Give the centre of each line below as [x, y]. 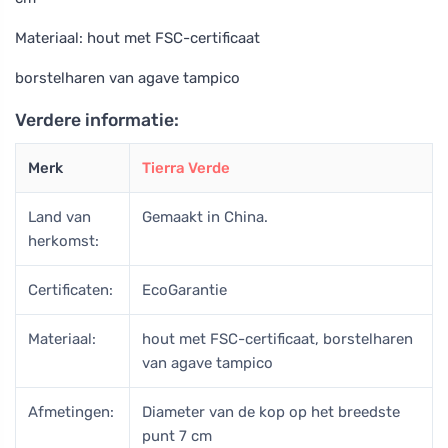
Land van [59, 216]
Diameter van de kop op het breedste [271, 411]
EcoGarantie [184, 289]
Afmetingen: [71, 411]
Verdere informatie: [97, 119]
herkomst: [63, 240]
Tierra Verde [186, 167]
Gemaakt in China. [205, 216]
